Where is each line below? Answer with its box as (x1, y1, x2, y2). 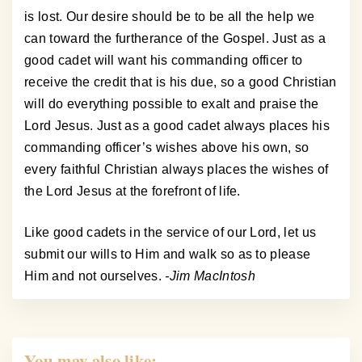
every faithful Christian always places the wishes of (24, 162, 329, 177)
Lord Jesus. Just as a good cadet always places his (24, 119, 330, 133)
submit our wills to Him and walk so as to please (24, 247, 311, 262)
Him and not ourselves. (24, 269, 166, 284)
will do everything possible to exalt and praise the (24, 97, 319, 112)
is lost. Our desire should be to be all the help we (24, 10, 315, 24)
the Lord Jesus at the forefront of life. (24, 184, 241, 199)
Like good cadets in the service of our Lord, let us (24, 225, 317, 240)
